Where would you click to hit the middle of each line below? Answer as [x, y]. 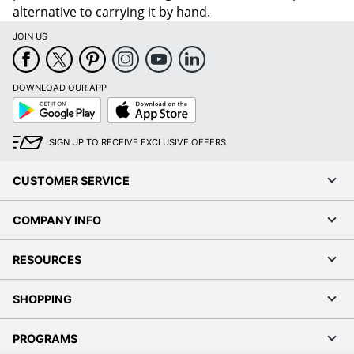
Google [27, 102]
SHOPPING [42, 299]
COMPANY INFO [57, 220]
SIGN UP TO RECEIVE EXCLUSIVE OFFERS [137, 143]
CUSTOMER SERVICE [71, 181]
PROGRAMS [45, 339]
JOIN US [30, 37]
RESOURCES [47, 260]
